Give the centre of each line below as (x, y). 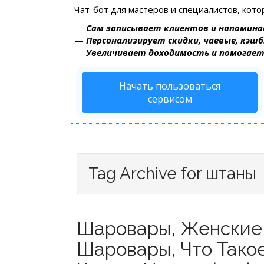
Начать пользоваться (170, 86)
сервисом (170, 99)
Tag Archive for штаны (172, 174)
